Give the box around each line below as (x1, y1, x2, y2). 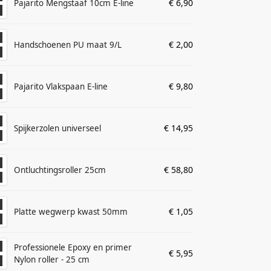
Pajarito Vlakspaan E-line (14, 81, 108, 93)
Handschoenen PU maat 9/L (14, 39, 122, 51)
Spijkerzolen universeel (14, 123, 102, 134)
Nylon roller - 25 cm (14, 254, 90, 266)
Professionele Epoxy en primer (14, 242, 132, 253)
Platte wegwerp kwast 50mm (14, 206, 128, 218)
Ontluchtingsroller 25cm (14, 165, 106, 176)
